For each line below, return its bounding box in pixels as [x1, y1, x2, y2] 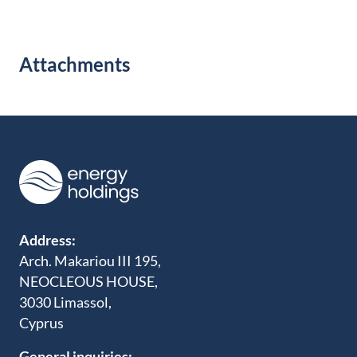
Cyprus [19, 313, 64, 331]
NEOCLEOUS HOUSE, [19, 272, 158, 290]
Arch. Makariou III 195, [19, 251, 161, 269]
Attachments [19, 53, 130, 76]
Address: [19, 230, 78, 249]
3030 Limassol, [19, 292, 112, 311]
